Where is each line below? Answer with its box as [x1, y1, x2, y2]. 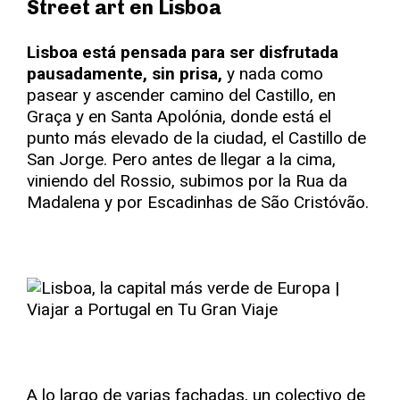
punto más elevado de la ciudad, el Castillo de [27, 128, 366, 148]
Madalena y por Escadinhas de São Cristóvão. [27, 192, 369, 212]
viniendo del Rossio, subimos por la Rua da [27, 171, 347, 191]
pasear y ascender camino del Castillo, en [27, 85, 336, 105]
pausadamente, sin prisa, [27, 63, 222, 84]
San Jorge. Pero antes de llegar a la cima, [27, 149, 336, 170]
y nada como [222, 63, 323, 84]
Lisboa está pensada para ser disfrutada [27, 42, 338, 62]
